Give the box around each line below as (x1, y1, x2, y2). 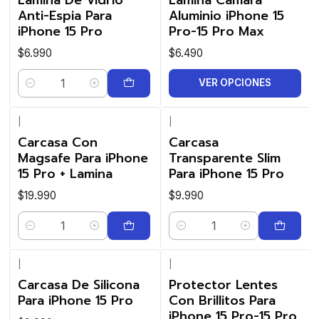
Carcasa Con (18, 133, 98, 152)
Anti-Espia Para (18, 6, 112, 25)
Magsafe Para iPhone (18, 149, 148, 168)
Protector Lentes (169, 276, 278, 295)
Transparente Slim (169, 149, 281, 168)
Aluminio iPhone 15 (169, 6, 284, 25)
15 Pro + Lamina (18, 164, 113, 184)
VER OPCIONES (199, 77, 271, 89)
